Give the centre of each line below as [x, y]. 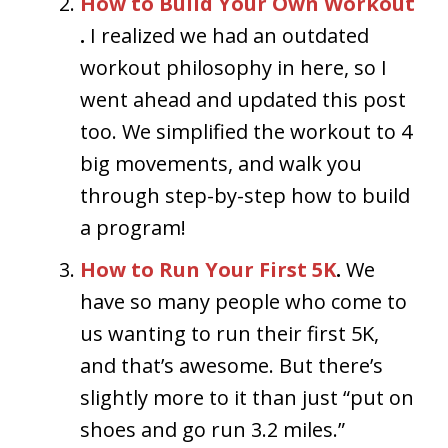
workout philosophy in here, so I [233, 67]
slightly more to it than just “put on [247, 397]
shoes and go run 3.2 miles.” [212, 429]
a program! [133, 227]
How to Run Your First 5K [208, 269]
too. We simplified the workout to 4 [246, 131]
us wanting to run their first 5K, [229, 333]
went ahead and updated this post [243, 99]
